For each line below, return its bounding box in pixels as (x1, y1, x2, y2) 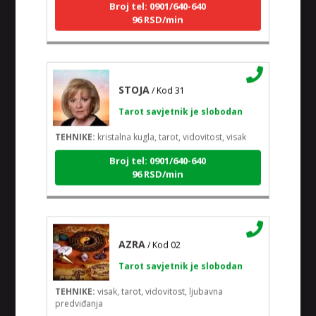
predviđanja (54, 292, 103, 305)
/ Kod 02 (147, 233, 181, 246)
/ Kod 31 (151, 79, 185, 92)
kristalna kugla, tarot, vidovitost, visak (95, 126, 246, 138)
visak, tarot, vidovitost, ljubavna (95, 280, 223, 293)
